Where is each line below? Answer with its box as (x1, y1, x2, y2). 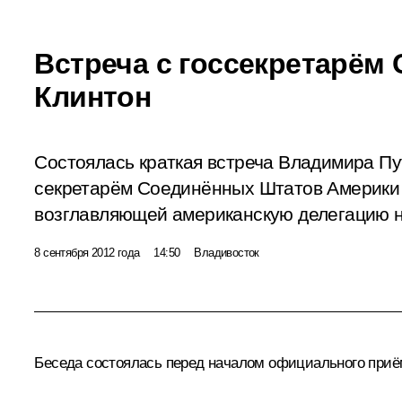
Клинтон (34, 80, 152, 113)
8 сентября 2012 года (34, 245, 140, 259)
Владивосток (194, 245, 259, 259)
